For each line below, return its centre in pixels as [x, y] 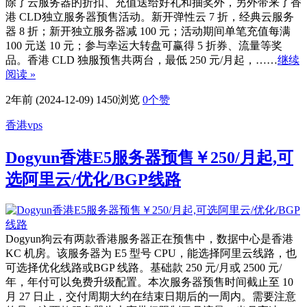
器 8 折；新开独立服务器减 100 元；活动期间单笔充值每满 [148, 31]
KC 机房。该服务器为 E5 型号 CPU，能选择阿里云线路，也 [151, 254]
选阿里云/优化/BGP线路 [93, 179]
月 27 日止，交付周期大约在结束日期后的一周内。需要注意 [151, 297]
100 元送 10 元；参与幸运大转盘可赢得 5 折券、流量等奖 [144, 45]
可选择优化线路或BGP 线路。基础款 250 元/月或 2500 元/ [144, 268]
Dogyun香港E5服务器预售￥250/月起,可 [149, 157]
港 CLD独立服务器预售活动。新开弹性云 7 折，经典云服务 [150, 16]
